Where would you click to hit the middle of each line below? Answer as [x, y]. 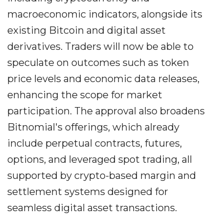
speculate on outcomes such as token [98, 63]
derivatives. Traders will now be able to [100, 46]
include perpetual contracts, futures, [95, 143]
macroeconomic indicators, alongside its [105, 14]
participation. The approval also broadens [106, 111]
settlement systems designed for [88, 192]
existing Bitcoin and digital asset [87, 30]
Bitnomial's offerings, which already [93, 127]
